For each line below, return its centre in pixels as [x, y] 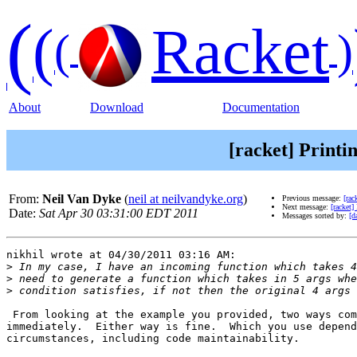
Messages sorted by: [316, 216]
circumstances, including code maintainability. [153, 339]
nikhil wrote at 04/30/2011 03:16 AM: [121, 255]
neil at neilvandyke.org [186, 199]
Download [117, 107]
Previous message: [313, 198]
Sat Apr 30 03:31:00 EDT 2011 [119, 214]
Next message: [306, 207]
